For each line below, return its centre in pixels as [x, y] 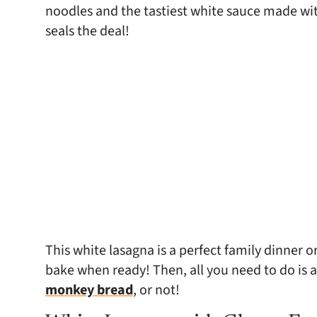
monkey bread [89, 290]
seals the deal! [87, 31]
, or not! [156, 290]
